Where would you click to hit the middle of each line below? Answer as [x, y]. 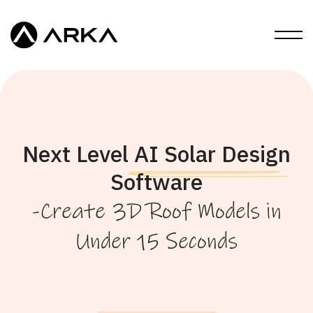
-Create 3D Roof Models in [156, 211]
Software [156, 182]
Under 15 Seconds [156, 241]
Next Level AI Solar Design [156, 154]
